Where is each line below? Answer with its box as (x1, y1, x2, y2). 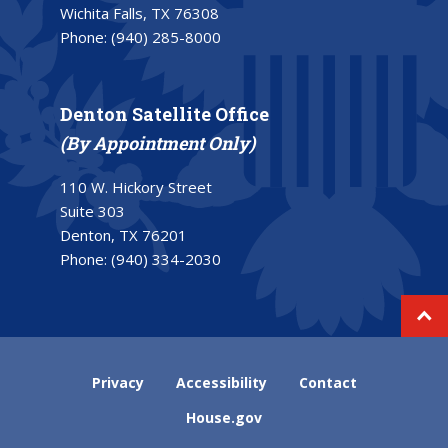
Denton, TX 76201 (60, 225, 187, 246)
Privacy (91, 373, 144, 393)
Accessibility (175, 373, 267, 393)
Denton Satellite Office (60, 102, 269, 127)
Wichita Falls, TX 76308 (60, 3, 219, 24)
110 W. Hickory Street (60, 177, 212, 198)
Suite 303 (60, 201, 125, 222)
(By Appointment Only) (60, 131, 255, 156)
